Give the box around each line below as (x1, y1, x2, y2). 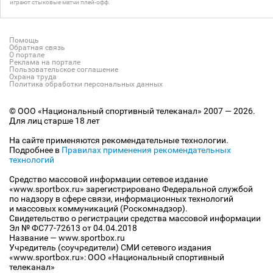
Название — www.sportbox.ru (9, 233, 125, 243)
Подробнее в (9, 145, 62, 155)
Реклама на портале (9, 58, 80, 67)
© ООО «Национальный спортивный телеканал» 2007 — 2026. (9, 106, 255, 116)
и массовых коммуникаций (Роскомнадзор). (9, 204, 188, 214)
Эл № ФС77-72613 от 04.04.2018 (9, 223, 137, 233)
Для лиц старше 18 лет (9, 116, 100, 126)
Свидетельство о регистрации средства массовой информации (9, 213, 261, 224)
